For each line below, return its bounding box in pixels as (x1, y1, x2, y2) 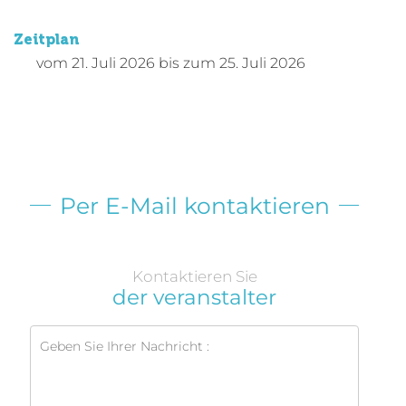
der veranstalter (112, 284, 276, 310)
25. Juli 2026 (219, 53, 305, 72)
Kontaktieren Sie (131, 266, 257, 285)
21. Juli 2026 (72, 53, 155, 72)
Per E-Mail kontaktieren (59, 191, 330, 219)
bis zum (159, 53, 216, 72)
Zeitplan (14, 30, 79, 48)
